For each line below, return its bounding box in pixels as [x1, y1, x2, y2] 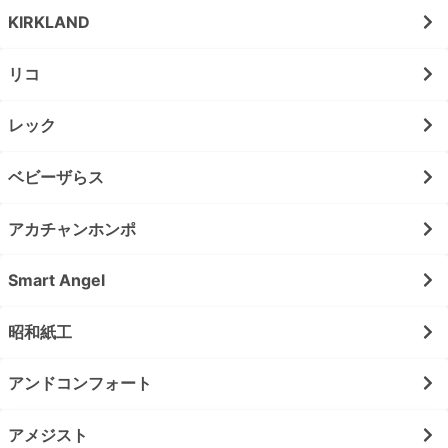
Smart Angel [8, 270, 105, 291]
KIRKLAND [8, 12, 90, 33]
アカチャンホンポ [8, 218, 136, 239]
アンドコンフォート [8, 373, 152, 394]
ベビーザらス [8, 166, 104, 187]
